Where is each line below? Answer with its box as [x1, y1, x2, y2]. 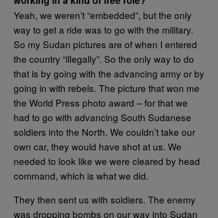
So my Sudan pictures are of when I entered [14, 37, 197, 51]
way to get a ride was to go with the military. [14, 22, 193, 36]
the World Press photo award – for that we [14, 95, 188, 109]
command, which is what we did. [14, 168, 148, 182]
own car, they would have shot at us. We [14, 139, 182, 153]
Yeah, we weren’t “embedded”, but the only [14, 8, 192, 21]
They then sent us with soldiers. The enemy [14, 192, 196, 206]
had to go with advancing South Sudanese [14, 110, 191, 124]
